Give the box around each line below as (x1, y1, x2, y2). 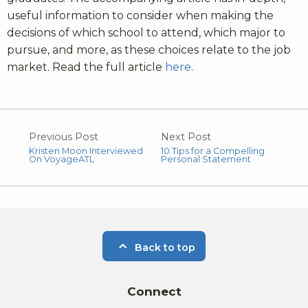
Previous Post (29, 130, 98, 143)
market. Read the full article (7, 60, 165, 74)
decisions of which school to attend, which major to (7, 25, 285, 39)
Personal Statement (161, 153, 251, 164)
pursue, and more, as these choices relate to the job (7, 43, 291, 56)
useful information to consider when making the (7, 8, 274, 22)
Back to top (131, 241, 195, 254)
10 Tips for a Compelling (161, 145, 265, 156)
